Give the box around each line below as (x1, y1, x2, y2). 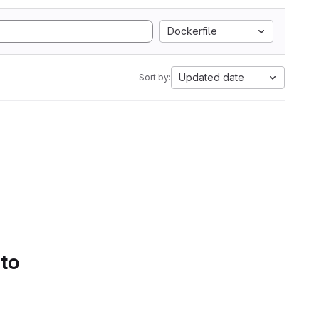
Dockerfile (167, 25, 217, 37)
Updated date (179, 71, 244, 83)
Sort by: (139, 72, 171, 83)
